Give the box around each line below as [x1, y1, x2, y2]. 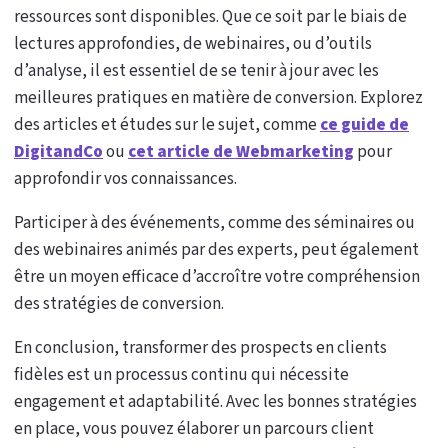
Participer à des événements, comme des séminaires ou [14, 210, 415, 235]
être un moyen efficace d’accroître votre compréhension [14, 264, 420, 289]
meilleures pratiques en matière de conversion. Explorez [14, 85, 423, 110]
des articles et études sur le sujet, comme [14, 112, 320, 137]
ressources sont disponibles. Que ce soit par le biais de [14, 4, 407, 29]
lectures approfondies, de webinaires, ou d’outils [14, 31, 372, 56]
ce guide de [320, 112, 409, 137]
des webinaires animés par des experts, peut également [14, 237, 419, 262]
